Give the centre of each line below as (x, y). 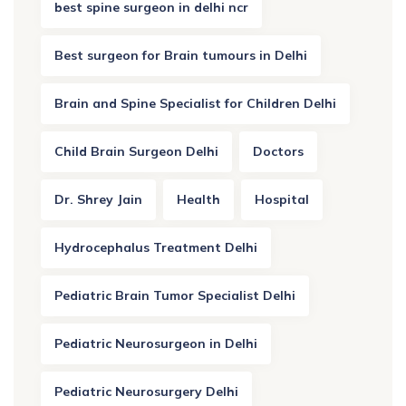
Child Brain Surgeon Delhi (136, 151)
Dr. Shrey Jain (98, 199)
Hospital (282, 199)
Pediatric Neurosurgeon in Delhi (156, 343)
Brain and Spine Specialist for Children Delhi (195, 103)
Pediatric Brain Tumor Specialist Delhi (175, 295)
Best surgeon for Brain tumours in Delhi (181, 55)
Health (198, 199)
